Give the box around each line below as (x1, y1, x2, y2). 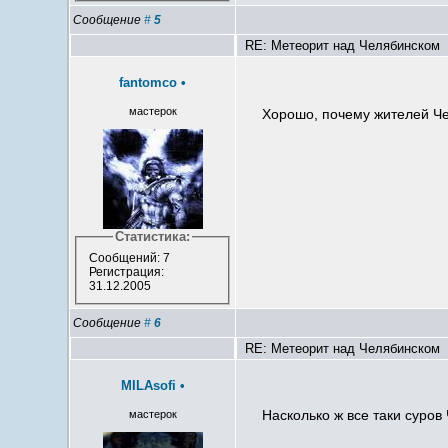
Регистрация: (88, 265, 164, 280)
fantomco (119, 75, 178, 91)
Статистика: (115, 229, 191, 245)
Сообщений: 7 (88, 251, 170, 266)
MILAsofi (120, 378, 176, 394)
